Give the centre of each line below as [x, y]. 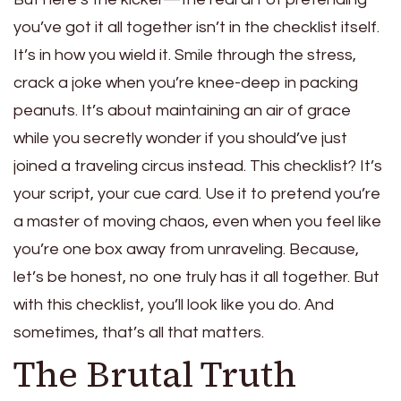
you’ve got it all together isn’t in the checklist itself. [196, 27]
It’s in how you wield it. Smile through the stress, [185, 55]
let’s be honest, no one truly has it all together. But [196, 277]
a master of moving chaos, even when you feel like [197, 221]
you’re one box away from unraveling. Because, [186, 249]
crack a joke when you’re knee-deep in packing [186, 82]
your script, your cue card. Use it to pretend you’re [197, 193]
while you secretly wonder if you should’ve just [180, 138]
